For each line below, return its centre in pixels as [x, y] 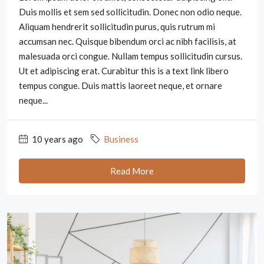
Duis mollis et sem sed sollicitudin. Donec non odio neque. [130, 11]
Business [121, 139]
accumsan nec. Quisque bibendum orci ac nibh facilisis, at [128, 41]
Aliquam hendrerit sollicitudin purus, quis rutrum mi [117, 26]
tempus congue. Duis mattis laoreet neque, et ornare [121, 85]
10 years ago [57, 139]
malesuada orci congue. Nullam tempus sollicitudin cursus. [131, 56]
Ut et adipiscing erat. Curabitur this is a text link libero [124, 70]
